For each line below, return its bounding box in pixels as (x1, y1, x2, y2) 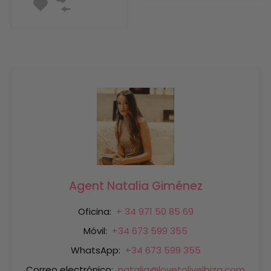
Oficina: (77, 204, 114, 218)
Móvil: (83, 224, 109, 237)
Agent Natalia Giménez (68, 177, 203, 194)
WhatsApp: (70, 243, 123, 256)
